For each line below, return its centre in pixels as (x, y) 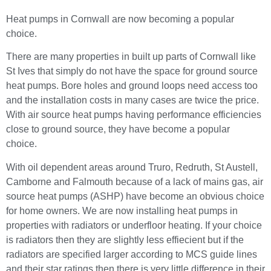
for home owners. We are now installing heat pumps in (122, 211)
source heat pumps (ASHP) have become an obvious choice (135, 196)
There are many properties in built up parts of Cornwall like (131, 57)
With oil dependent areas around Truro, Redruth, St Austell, (132, 167)
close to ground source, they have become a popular (118, 129)
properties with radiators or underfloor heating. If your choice (134, 225)
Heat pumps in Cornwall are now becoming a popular (120, 19)
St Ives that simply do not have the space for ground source (132, 71)
